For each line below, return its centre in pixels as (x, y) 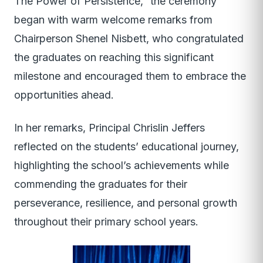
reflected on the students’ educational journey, (127, 147)
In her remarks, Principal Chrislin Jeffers (109, 128)
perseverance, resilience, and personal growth (126, 203)
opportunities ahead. (64, 95)
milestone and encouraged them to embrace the (130, 76)
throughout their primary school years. (106, 222)
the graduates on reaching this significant (114, 58)
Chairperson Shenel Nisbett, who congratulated (129, 39)
